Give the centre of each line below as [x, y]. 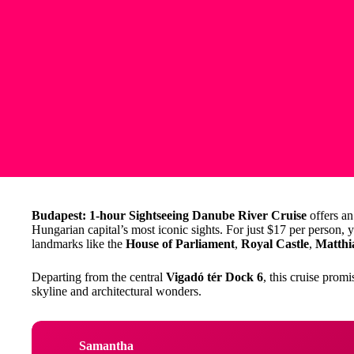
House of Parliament [180, 244]
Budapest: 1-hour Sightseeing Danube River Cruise [169, 215]
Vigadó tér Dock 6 [215, 277]
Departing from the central [99, 277]
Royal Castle [275, 244]
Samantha [106, 345]
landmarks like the [79, 244]
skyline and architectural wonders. [117, 291]
